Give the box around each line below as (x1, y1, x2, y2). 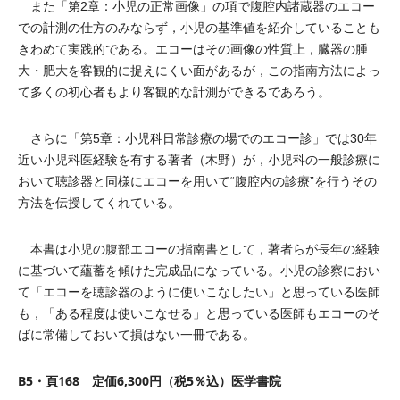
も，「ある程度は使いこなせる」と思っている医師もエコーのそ (18, 306, 380, 321)
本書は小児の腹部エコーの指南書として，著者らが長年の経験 (18, 242, 380, 256)
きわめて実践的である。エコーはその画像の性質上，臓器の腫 (18, 42, 368, 56)
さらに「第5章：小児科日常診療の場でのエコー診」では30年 (18, 131, 377, 146)
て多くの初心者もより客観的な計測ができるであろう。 (18, 85, 330, 99)
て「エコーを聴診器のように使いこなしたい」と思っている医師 (18, 285, 380, 299)
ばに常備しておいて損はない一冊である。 (18, 328, 255, 342)
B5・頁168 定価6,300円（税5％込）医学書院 (18, 372, 281, 389)
